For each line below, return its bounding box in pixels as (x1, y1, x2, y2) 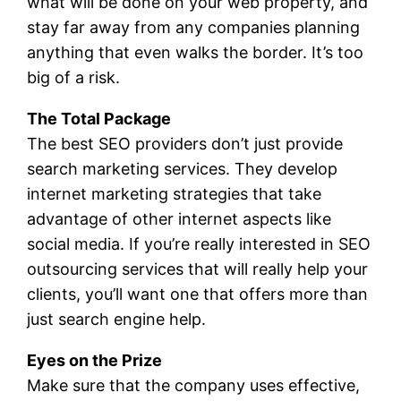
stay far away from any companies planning (27, 17, 361, 37)
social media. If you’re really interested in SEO (27, 234, 371, 253)
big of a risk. (27, 67, 121, 87)
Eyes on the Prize (27, 350, 163, 370)
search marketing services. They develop (27, 158, 338, 178)
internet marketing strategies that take (27, 183, 322, 203)
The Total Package (27, 108, 172, 128)
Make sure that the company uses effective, (27, 375, 361, 395)
